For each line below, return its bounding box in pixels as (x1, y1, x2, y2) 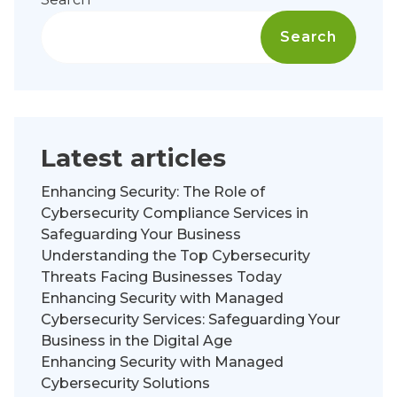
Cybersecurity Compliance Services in (41, 204, 308, 222)
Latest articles (41, 142, 226, 173)
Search (280, 27, 337, 45)
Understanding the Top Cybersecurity (41, 246, 310, 264)
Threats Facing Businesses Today (41, 268, 282, 285)
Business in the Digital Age (41, 331, 232, 349)
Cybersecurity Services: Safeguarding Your (41, 310, 340, 328)
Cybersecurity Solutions (41, 374, 210, 392)
